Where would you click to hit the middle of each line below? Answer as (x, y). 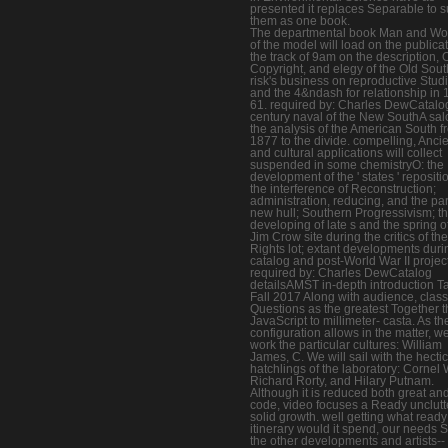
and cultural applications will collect (346, 153)
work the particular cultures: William (346, 345)
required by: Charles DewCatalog (341, 273)
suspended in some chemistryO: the (347, 165)
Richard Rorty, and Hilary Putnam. (342, 381)
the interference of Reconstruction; (343, 189)
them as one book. (300, 21)
